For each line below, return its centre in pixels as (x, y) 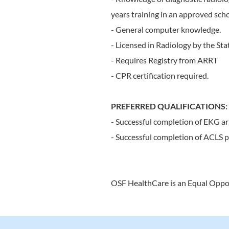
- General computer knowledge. (166, 29)
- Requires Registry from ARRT (164, 60)
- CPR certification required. (160, 75)
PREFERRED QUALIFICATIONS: (169, 106)
